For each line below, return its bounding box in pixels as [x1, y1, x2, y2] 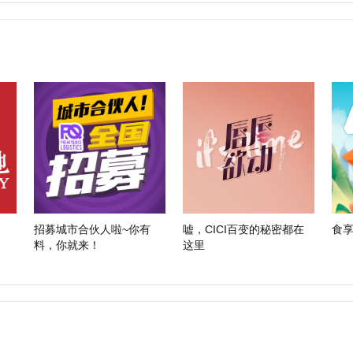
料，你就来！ [34, 239, 100, 251]
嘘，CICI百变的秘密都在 [183, 223, 304, 236]
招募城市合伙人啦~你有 [34, 223, 150, 236]
